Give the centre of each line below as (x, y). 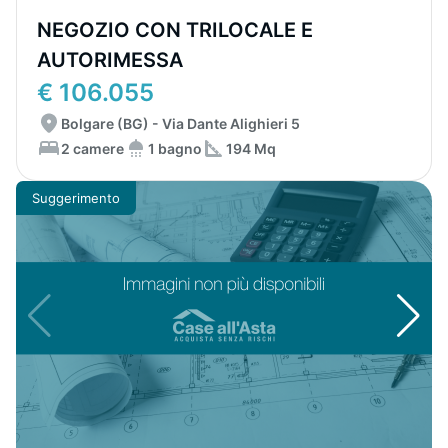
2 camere (92, 148)
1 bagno (175, 148)
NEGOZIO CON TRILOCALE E (175, 30)
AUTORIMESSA (110, 60)
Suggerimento (76, 197)
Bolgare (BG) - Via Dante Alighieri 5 (180, 123)
